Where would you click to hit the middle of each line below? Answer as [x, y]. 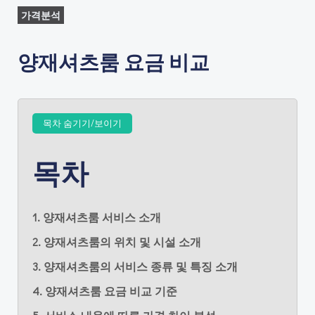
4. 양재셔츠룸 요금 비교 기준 [105, 291]
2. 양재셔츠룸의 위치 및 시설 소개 [117, 242]
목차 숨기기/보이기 [82, 123]
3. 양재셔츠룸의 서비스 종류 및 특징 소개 [135, 266]
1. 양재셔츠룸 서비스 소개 [97, 217]
